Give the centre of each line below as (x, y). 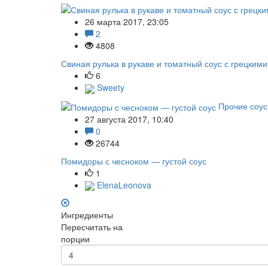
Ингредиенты (87, 215)
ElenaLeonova (123, 185)
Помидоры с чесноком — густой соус (134, 161)
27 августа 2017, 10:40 (129, 119)
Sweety (109, 88)
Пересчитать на (92, 227)
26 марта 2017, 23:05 (127, 22)
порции (75, 239)
